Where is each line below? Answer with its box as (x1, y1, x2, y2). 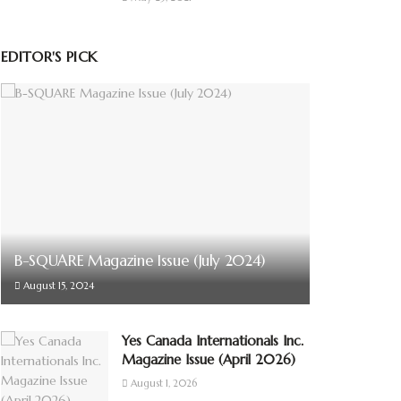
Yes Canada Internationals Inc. (122, 331, 303, 349)
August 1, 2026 (128, 376, 197, 389)
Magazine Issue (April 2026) (122, 350, 295, 368)
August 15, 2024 (21, 278, 94, 292)
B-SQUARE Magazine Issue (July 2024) (14, 250, 266, 270)
